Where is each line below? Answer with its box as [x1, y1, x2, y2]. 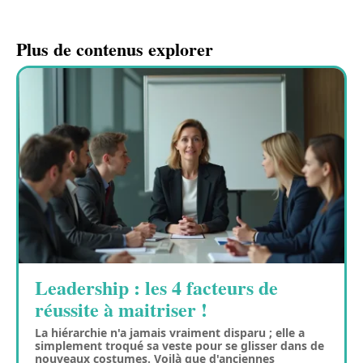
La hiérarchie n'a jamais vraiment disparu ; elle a [35, 324, 305, 340]
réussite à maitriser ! [35, 294, 207, 323]
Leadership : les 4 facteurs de [35, 272, 278, 301]
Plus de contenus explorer [16, 35, 213, 62]
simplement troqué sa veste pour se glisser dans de [35, 337, 324, 353]
